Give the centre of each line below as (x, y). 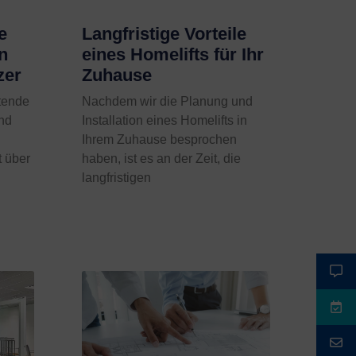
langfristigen (117, 178)
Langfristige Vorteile (164, 34)
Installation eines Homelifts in (165, 121)
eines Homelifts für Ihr (173, 55)
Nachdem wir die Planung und (168, 102)
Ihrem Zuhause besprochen (160, 140)
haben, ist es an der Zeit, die (162, 159)
